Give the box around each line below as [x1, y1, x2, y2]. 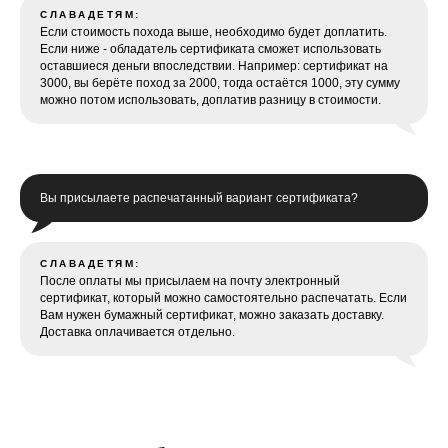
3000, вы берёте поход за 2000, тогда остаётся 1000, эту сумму [40, 76, 400, 90]
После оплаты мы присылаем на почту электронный [40, 274, 340, 288]
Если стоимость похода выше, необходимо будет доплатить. [40, 25, 387, 39]
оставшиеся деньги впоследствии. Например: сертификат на [40, 59, 388, 73]
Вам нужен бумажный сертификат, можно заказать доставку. [40, 308, 384, 322]
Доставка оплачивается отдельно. [40, 325, 235, 339]
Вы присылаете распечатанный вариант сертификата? [40, 191, 358, 205]
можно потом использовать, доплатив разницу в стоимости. [40, 93, 381, 107]
